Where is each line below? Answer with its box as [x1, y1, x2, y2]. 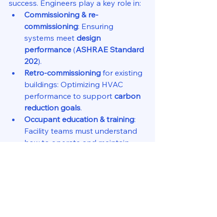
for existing [101, 68, 144, 77]
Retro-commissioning [24, 68, 101, 77]
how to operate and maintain [24, 138, 131, 147]
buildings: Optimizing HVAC [24, 79, 125, 89]
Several [9, 204, 38, 214]
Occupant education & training [24, 114, 134, 124]
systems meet [24, 33, 77, 43]
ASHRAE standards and [38, 204, 127, 214]
